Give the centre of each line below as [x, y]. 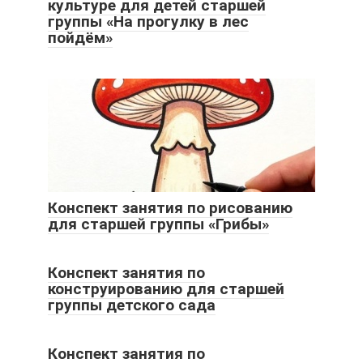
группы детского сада [132, 305]
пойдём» [80, 38]
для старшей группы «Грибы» [158, 224]
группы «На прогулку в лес [148, 22]
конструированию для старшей [166, 289]
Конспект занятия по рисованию [170, 208]
